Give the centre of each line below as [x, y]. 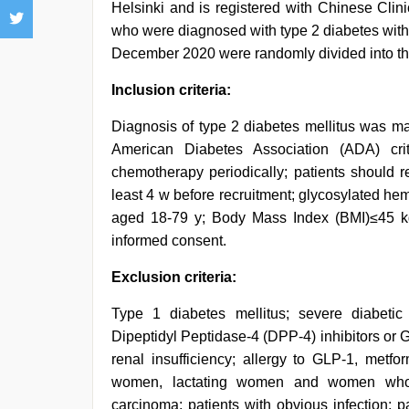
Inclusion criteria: [171, 90]
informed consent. [169, 241]
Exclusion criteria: [174, 277]
